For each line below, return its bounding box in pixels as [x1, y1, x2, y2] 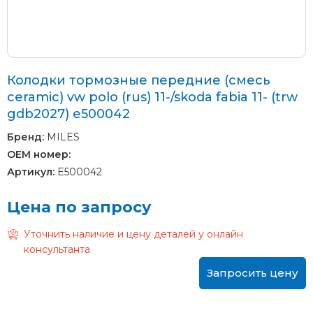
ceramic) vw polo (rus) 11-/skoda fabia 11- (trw [7, 89, 298, 105]
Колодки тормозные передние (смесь [7, 72, 270, 88]
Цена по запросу [7, 197, 152, 217]
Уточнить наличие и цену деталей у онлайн [24, 227, 243, 240]
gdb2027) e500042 [7, 105, 130, 122]
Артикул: [7, 165, 54, 178]
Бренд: [7, 130, 44, 143]
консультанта [24, 242, 90, 256]
